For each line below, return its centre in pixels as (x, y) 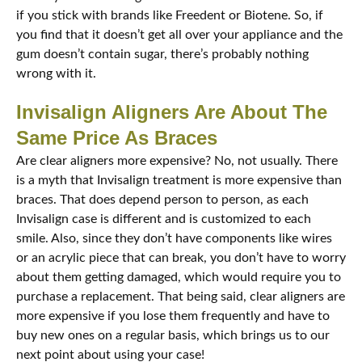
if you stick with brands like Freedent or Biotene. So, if (170, 16)
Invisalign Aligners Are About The (172, 112)
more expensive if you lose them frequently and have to (173, 316)
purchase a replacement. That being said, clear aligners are (181, 297)
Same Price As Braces (117, 138)
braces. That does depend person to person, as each (162, 200)
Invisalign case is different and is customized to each (164, 219)
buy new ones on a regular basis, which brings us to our (173, 336)
